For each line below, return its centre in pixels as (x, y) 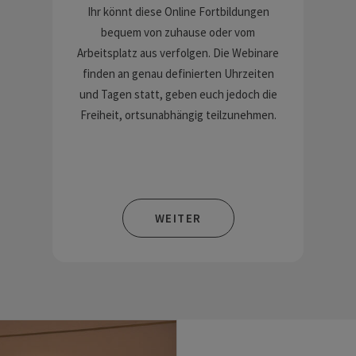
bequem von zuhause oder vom (178, 32)
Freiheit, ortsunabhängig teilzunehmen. (178, 115)
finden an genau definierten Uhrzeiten (178, 74)
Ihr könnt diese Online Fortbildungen (178, 12)
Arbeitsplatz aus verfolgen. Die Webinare (178, 53)
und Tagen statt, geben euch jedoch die (178, 94)
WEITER (178, 218)
